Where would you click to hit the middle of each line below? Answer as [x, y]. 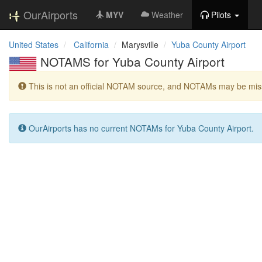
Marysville [140, 44]
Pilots [221, 15]
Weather [167, 15]
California [91, 44]
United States [34, 44]
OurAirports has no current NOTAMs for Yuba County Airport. [140, 128]
